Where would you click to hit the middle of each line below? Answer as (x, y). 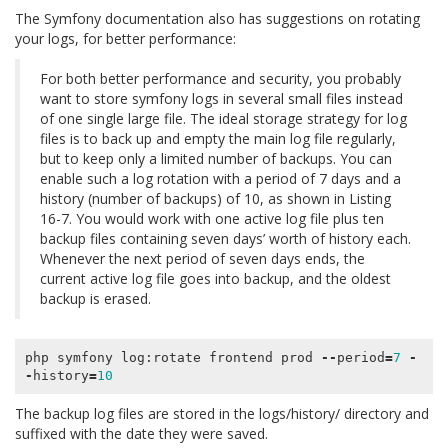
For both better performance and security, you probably (220, 79)
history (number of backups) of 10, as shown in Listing (215, 199)
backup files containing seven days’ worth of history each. (225, 239)
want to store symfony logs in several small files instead (221, 99)
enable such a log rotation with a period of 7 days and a (220, 179)
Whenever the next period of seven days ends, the (202, 259)
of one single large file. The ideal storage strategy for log (223, 119)
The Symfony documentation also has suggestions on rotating (217, 19)
